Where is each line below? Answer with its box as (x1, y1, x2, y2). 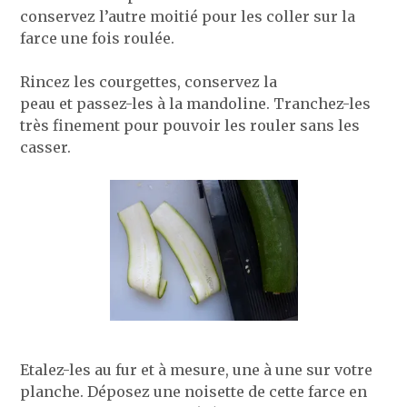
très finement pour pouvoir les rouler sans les (20, 115, 361, 134)
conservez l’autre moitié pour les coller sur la (20, 6, 356, 25)
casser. (20, 137, 72, 156)
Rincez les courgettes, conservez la (20, 72, 278, 91)
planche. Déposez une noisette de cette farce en (20, 382, 368, 402)
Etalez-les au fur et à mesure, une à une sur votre (20, 361, 373, 380)
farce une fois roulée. (20, 28, 175, 47)
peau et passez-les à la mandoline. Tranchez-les (20, 94, 372, 113)
